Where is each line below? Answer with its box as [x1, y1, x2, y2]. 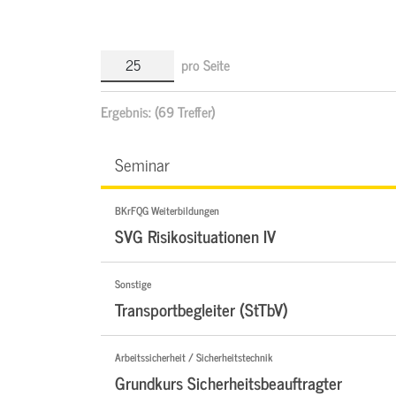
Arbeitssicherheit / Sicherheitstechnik [115, 348, 272, 367]
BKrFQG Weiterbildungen [115, 202, 219, 220]
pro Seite [181, 53, 230, 77]
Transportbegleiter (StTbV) [115, 295, 288, 324]
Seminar [115, 150, 170, 179]
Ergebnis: [101, 100, 155, 124]
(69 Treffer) [155, 100, 216, 124]
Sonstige [115, 275, 151, 293]
